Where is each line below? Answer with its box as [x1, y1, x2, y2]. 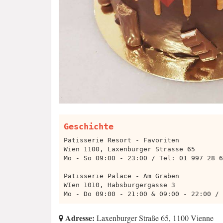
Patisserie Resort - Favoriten [64, 136, 179, 144]
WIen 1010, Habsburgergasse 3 [64, 181, 175, 189]
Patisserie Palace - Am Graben [64, 172, 179, 180]
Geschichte [64, 121, 113, 131]
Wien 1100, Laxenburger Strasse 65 [64, 145, 195, 153]
